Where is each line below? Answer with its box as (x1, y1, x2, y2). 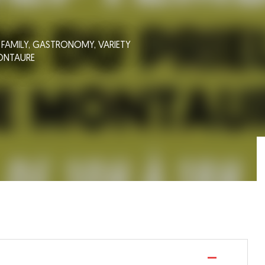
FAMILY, (1, 40, 33, 50)
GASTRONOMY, (33, 40, 98, 50)
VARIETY (98, 40, 131, 50)
